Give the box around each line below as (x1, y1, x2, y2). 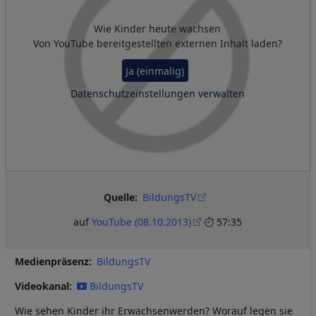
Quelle (104, 190, 135, 204)
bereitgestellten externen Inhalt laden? (93, 36, 282, 50)
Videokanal (15, 279, 69, 293)
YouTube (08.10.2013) (91, 215, 191, 229)
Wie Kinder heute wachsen (94, 21, 221, 35)
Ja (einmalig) (126, 63, 185, 78)
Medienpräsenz (15, 255, 89, 268)
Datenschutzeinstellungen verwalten (70, 87, 245, 101)
